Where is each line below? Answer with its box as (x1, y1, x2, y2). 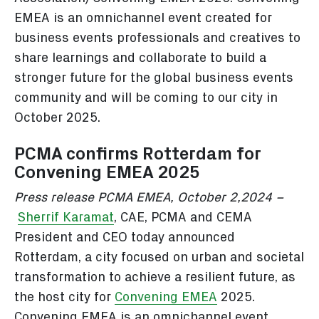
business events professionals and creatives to (14, 31, 300, 46)
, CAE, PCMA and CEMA (114, 211, 252, 225)
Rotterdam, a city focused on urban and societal (14, 251, 304, 265)
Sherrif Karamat (18, 211, 114, 225)
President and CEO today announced (14, 231, 235, 245)
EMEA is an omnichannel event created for (14, 11, 272, 26)
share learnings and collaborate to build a (14, 51, 266, 66)
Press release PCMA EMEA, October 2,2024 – (14, 191, 283, 205)
